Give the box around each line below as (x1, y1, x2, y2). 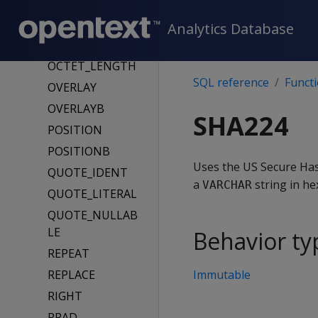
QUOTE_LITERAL (48, 186, 138, 202)
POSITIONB (48, 143, 111, 159)
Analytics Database (168, 19, 294, 39)
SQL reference (193, 75, 269, 90)
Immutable (193, 267, 251, 283)
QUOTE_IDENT (48, 165, 128, 180)
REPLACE (48, 267, 96, 283)
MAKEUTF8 (48, 16, 108, 31)
